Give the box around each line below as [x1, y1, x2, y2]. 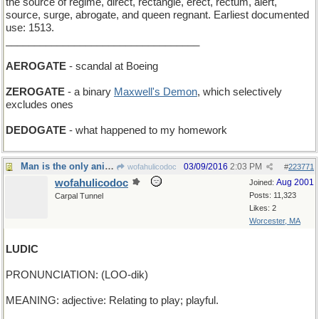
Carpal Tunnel [55, 192, 103, 200]
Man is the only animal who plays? [105, 161, 114, 172]
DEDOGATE [6, 125, 66, 136]
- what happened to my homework [66, 125, 227, 136]
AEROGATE [6, 61, 66, 72]
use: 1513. [6, 22, 54, 33]
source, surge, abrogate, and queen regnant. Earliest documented [6, 9, 309, 21]
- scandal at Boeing [66, 61, 158, 72]
